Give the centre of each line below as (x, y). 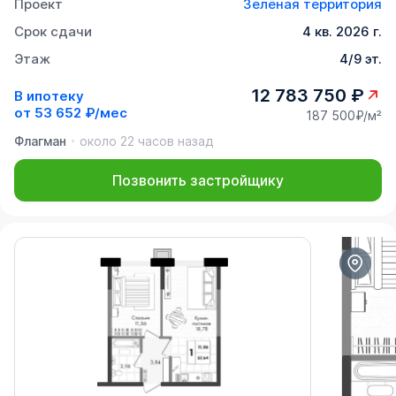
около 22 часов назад (146, 141)
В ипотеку (49, 95)
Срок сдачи (53, 32)
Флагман (40, 141)
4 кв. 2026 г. (342, 32)
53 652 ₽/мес (81, 112)
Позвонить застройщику (198, 181)
